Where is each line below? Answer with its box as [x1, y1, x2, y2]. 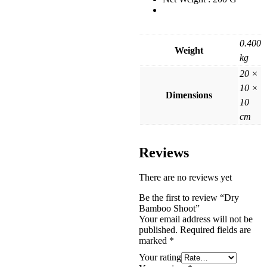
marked [138, 235, 169, 246]
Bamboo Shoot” [138, 203, 200, 214]
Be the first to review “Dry [138, 193, 239, 203]
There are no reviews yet [138, 172, 232, 183]
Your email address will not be [138, 214, 253, 225]
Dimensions [166, 89, 213, 100]
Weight [175, 45, 204, 55]
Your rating [138, 252, 181, 263]
